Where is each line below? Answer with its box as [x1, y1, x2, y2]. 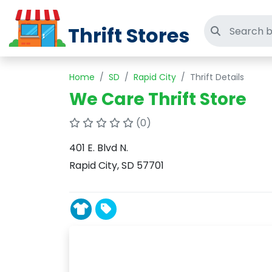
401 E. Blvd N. [69, 141, 128, 155]
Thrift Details [190, 71, 244, 83]
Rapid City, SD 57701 [69, 158, 164, 172]
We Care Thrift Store [69, 87, 246, 111]
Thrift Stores [68, 22, 189, 49]
